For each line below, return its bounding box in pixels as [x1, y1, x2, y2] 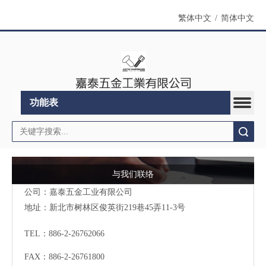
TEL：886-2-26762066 [24, 229, 104, 238]
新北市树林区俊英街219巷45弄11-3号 [49, 202, 185, 212]
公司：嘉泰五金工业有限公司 [24, 187, 132, 197]
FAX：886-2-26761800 [24, 252, 104, 261]
